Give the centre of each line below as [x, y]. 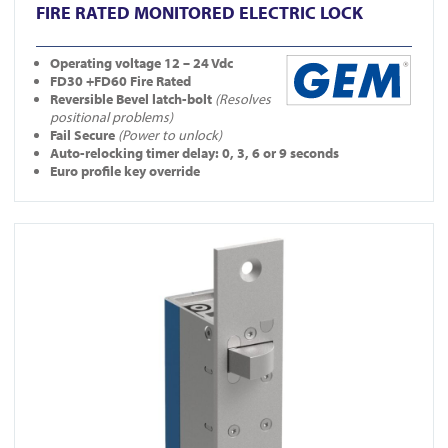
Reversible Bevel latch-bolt [132, 98]
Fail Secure [84, 134]
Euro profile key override [125, 170]
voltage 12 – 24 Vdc [174, 62]
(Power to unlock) [170, 134]
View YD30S [48, 231]
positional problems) [111, 116]
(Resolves [243, 98]
